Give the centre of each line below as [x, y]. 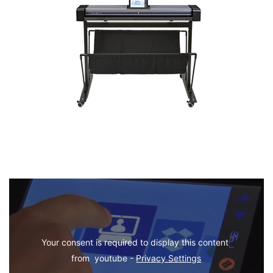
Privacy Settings [169, 258]
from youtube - [104, 258]
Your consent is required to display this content [135, 242]
